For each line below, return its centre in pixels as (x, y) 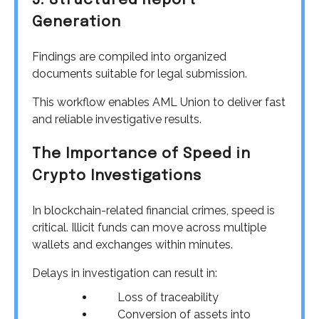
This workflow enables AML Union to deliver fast (159, 102)
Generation (77, 23)
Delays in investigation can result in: (125, 273)
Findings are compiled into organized (129, 56)
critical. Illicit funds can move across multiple (149, 227)
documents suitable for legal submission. (140, 73)
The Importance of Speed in (141, 154)
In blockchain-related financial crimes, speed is (153, 210)
